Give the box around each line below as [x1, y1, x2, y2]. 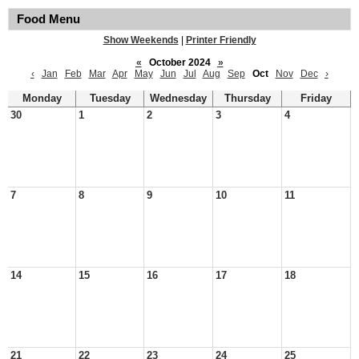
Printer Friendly [185, 34, 256, 46]
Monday [22, 93, 62, 104]
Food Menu [17, 13, 80, 26]
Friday [301, 93, 332, 104]
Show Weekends [103, 34, 179, 46]
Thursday [224, 93, 271, 104]
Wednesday [150, 93, 207, 104]
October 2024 [143, 57, 216, 68]
